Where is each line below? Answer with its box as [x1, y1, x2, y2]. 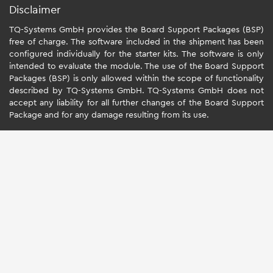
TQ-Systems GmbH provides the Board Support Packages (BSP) [9, 26, 264, 34]
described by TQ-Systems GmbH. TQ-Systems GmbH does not [9, 87, 264, 95]
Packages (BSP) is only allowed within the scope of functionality [9, 74, 264, 83]
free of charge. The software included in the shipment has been [9, 38, 264, 46]
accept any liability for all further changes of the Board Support [9, 99, 264, 107]
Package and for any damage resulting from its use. [9, 111, 209, 119]
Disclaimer [9, 4, 61, 15]
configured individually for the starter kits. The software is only [9, 50, 264, 58]
